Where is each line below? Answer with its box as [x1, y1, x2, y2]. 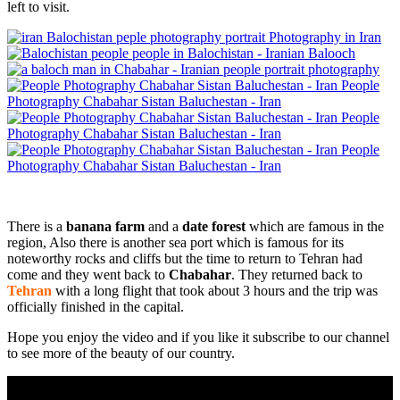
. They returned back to [231, 266, 362, 282]
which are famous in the [246, 218, 384, 234]
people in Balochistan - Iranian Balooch [132, 45, 355, 61]
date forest [182, 218, 246, 234]
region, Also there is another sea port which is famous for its [7, 234, 344, 250]
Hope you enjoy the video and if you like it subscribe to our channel [7, 329, 389, 345]
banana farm [66, 218, 145, 234]
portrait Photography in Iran [225, 29, 381, 45]
